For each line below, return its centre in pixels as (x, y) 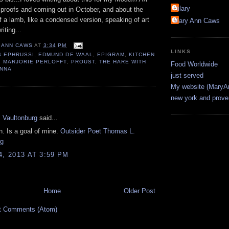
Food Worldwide (194, 64)
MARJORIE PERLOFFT (35, 61)
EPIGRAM (111, 54)
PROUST (83, 61)
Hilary (182, 9)
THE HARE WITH (122, 61)
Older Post (140, 191)
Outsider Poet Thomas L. (98, 131)
